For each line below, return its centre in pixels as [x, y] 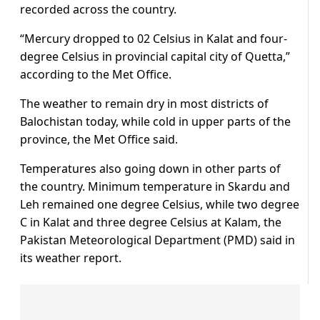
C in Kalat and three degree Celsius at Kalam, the [151, 222]
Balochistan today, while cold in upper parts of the [155, 122]
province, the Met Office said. [99, 140]
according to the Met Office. [96, 75]
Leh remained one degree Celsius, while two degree [160, 205]
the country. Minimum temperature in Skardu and [155, 187]
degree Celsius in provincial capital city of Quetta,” [155, 57]
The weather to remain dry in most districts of [144, 104]
